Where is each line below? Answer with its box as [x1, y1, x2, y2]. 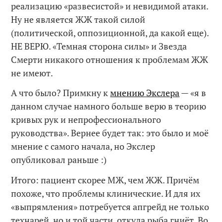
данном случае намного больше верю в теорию [11, 100, 207, 112]
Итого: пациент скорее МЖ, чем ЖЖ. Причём [11, 173, 200, 186]
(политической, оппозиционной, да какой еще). [11, 26, 209, 39]
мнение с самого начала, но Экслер [11, 140, 156, 153]
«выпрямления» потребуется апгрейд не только [11, 200, 210, 213]
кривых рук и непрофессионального [11, 113, 162, 126]
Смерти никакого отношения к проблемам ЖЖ [11, 53, 209, 65]
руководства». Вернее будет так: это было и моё [11, 127, 209, 139]
